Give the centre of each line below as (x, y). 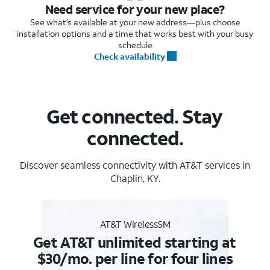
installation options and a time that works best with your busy (135, 33)
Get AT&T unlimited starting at (135, 242)
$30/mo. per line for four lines (135, 258)
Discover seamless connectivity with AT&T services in (135, 165)
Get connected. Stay (135, 116)
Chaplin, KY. (135, 178)
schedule (135, 45)
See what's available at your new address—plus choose (135, 22)
